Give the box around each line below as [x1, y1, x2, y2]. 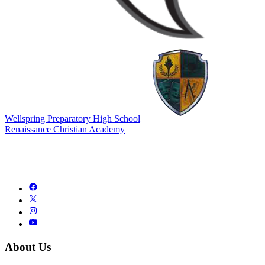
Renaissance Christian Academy [5, 124, 125, 135]
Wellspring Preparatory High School [5, 114, 140, 124]
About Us [5, 240, 51, 253]
